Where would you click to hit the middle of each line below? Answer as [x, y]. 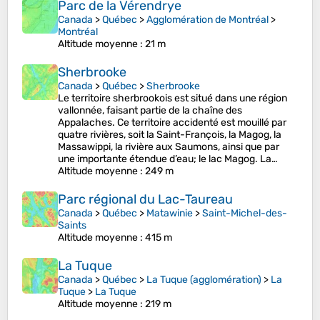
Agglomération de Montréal [207, 20]
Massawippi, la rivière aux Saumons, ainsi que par [169, 147]
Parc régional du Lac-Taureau [145, 200]
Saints [72, 226]
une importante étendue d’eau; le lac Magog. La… [168, 159]
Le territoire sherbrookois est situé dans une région [172, 99]
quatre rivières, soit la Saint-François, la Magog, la [170, 135]
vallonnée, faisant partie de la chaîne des [150, 111]
